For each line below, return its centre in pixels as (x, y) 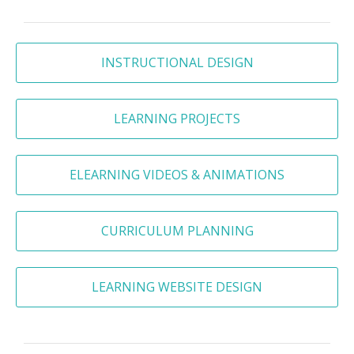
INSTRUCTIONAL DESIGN (177, 63)
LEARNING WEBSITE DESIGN (177, 287)
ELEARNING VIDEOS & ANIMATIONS (177, 175)
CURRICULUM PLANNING (177, 231)
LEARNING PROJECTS (177, 119)
